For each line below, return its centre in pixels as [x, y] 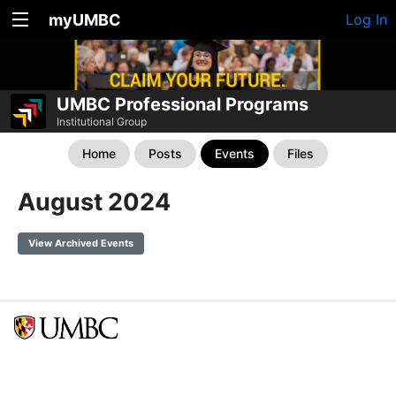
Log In [366, 19]
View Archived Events [81, 243]
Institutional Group [102, 122]
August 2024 [94, 202]
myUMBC [85, 20]
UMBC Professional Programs [183, 104]
